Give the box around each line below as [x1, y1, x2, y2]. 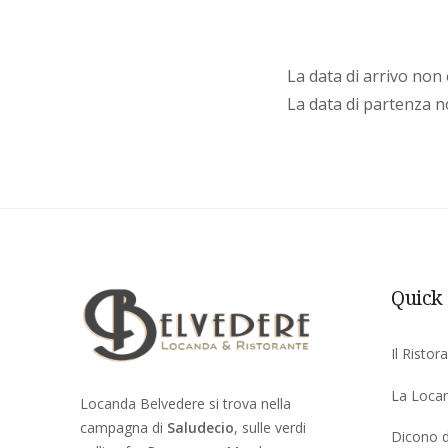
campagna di [80, 417, 167, 437]
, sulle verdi [234, 417, 306, 437]
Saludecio [167, 417, 234, 437]
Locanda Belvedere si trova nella [80, 393, 291, 413]
